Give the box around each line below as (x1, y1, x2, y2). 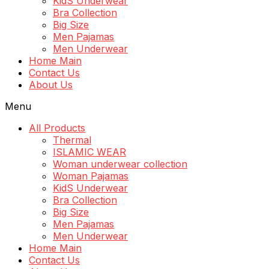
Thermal (53, 134, 91, 147)
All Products (29, 122, 85, 134)
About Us (29, 79, 73, 91)
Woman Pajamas (53, 170, 128, 183)
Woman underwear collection (53, 158, 187, 171)
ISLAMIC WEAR (53, 146, 126, 159)
